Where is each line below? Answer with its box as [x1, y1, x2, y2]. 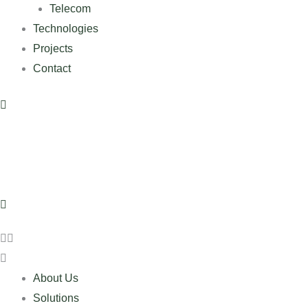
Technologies [33, 23, 98, 34]
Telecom [49, 3, 91, 14]
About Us [33, 272, 78, 284]
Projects [33, 43, 73, 54]
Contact [33, 63, 71, 74]
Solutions [33, 292, 79, 304]
